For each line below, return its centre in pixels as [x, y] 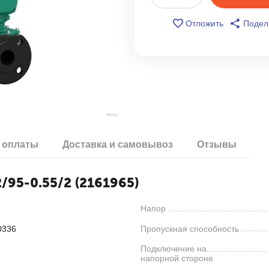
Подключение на [174, 249]
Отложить [204, 23]
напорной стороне [177, 258]
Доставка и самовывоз [118, 144]
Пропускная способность [190, 228]
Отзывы [217, 144]
